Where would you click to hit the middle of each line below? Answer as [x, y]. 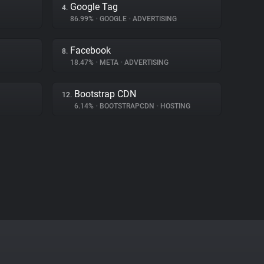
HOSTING [174, 106]
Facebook [90, 50]
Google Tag [94, 7]
